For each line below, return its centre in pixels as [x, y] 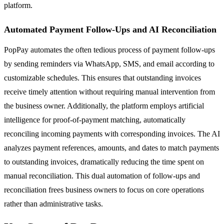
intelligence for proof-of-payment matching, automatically [95, 119]
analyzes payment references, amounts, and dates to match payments [111, 147]
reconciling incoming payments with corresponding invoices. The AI [112, 133]
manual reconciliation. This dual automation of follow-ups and [102, 175]
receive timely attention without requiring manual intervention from [109, 91]
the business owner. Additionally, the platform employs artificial [104, 105]
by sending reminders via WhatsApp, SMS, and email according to [109, 63]
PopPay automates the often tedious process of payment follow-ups [109, 49]
